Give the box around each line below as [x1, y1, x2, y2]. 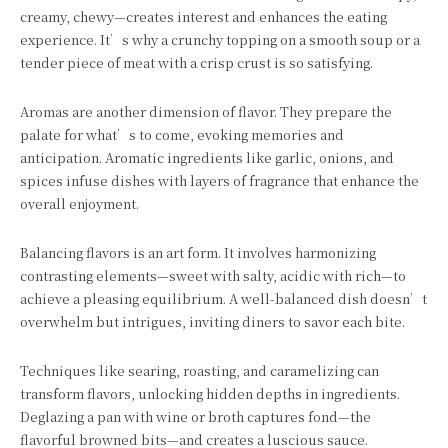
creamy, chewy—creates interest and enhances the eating [20, 7, 387, 26]
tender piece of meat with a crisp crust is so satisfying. [20, 53, 373, 72]
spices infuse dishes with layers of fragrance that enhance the [20, 171, 419, 190]
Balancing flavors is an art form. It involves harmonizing [20, 243, 376, 262]
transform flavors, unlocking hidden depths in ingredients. [20, 384, 400, 403]
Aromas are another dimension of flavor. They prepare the [20, 102, 392, 121]
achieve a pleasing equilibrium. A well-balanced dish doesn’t [20, 289, 427, 308]
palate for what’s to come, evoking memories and [20, 125, 344, 144]
